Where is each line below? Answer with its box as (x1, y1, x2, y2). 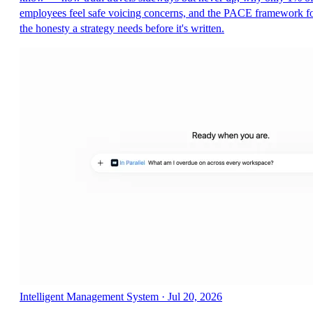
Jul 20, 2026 (168, 290, 222, 303)
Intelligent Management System (20, 290, 159, 303)
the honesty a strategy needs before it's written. (20, 22, 224, 34)
